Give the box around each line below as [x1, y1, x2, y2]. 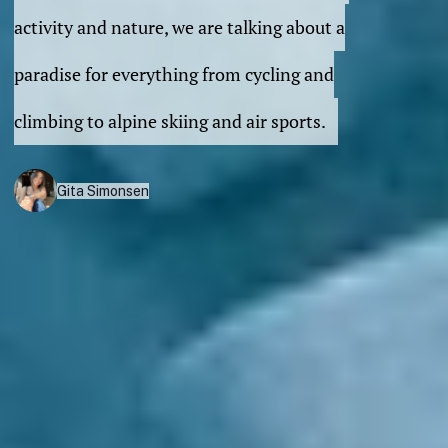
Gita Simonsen [57, 182, 149, 199]
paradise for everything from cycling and [14, 63, 334, 86]
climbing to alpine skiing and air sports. [14, 110, 326, 133]
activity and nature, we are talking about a [14, 16, 345, 39]
